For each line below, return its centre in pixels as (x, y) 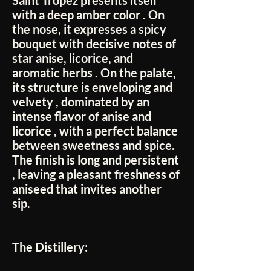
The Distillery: (50, 247)
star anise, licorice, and (73, 58)
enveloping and (132, 87)
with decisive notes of (116, 44)
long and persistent (128, 160)
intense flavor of (57, 116)
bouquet (34, 44)
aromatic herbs (52, 73)
